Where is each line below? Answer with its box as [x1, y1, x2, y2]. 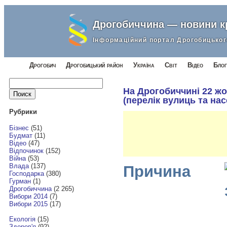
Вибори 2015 [9, 200, 48, 208]
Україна [133, 61, 155, 69]
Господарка [9, 170, 44, 178]
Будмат [9, 132, 32, 140]
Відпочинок [9, 147, 44, 155]
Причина [123, 162, 191, 180]
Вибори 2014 [9, 193, 48, 201]
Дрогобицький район [66, 61, 123, 69]
